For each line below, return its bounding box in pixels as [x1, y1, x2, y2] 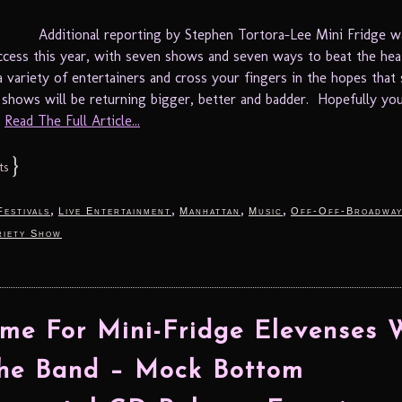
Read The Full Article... [4, 111, 140, 129]
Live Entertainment [58, 205, 171, 216]
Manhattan [179, 205, 240, 216]
